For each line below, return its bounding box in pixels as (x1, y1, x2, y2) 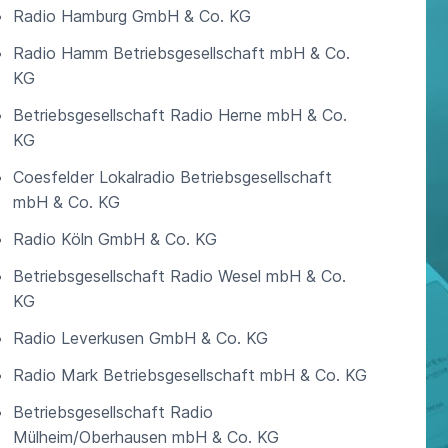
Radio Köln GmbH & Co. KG (12, 229, 217, 249)
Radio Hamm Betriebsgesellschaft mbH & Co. (12, 43, 350, 63)
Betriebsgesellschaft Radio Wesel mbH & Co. (12, 266, 346, 286)
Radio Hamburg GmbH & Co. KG (12, 6, 251, 26)
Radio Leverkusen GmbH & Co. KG (12, 328, 268, 348)
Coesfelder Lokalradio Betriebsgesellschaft (12, 167, 332, 187)
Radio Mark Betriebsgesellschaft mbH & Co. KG (12, 365, 367, 385)
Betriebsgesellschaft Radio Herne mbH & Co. (12, 105, 347, 125)
